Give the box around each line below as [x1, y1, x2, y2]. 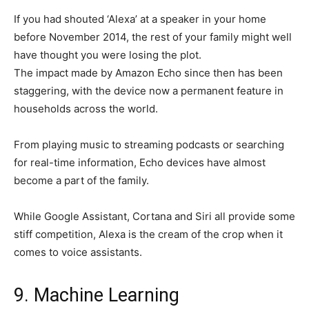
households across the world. [14, 102, 158, 116]
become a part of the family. [14, 174, 149, 188]
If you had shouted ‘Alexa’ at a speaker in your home [14, 12, 266, 26]
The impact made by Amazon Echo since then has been [14, 66, 283, 80]
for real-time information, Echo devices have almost [14, 156, 266, 170]
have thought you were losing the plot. [14, 48, 201, 62]
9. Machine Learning [14, 284, 179, 307]
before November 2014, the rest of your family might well [14, 30, 292, 44]
